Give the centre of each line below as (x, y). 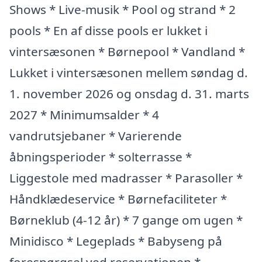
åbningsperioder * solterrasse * (101, 157)
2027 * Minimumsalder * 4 (84, 115)
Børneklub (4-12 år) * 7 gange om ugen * (126, 220)
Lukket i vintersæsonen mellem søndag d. (129, 73)
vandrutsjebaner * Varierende (96, 136)
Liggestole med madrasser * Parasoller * (126, 178)
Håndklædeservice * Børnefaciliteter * (118, 199)
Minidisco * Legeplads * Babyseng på (116, 241)
